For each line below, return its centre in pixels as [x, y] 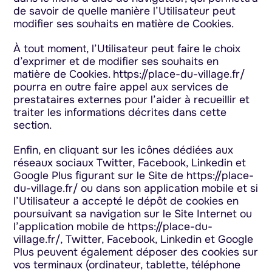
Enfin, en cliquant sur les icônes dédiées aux [124, 150]
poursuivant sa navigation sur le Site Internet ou [133, 213]
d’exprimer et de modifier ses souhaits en [116, 61]
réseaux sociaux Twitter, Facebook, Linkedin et [130, 162]
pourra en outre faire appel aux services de [121, 87]
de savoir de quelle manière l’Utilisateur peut [125, 11]
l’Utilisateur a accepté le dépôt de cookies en [126, 201]
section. [33, 125]
